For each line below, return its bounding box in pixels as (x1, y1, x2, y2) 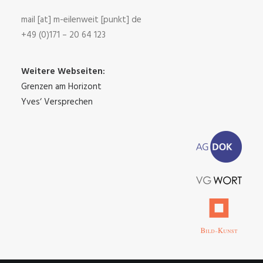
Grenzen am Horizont (21, 80, 102, 94)
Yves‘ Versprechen (21, 95, 93, 109)
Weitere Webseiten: (21, 65, 105, 79)
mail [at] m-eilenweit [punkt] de (21, 13, 141, 27)
